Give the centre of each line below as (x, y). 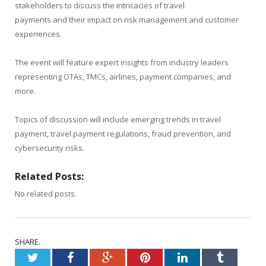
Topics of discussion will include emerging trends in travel (118, 120)
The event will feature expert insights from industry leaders (122, 63)
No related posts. (46, 194)
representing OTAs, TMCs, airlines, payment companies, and (123, 77)
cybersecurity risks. (50, 148)
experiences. (38, 34)
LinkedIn (209, 257)
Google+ (133, 257)
